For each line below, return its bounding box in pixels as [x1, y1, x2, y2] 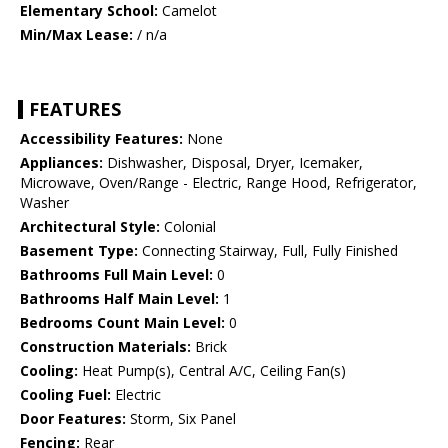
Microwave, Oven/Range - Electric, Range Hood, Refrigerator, [20, 173, 417, 193]
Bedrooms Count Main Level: [20, 313, 225, 333]
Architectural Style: [20, 217, 160, 237]
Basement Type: [20, 241, 138, 261]
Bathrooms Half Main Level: [20, 289, 219, 309]
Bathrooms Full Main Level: [20, 265, 213, 285]
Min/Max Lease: [20, 25, 133, 45]
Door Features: [20, 409, 126, 429]
